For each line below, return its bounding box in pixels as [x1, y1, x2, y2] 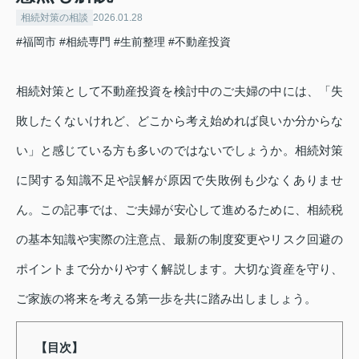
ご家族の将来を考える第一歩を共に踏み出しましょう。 [16, 291, 317, 305]
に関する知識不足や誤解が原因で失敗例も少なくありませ [16, 172, 343, 187]
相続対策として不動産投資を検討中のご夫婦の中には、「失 [16, 83, 343, 98]
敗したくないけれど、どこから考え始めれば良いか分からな [16, 113, 343, 127]
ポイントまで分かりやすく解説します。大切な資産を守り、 [16, 261, 343, 276]
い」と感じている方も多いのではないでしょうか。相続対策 [16, 143, 343, 157]
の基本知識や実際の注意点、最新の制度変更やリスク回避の [16, 232, 343, 246]
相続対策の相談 [21, 11, 88, 23]
